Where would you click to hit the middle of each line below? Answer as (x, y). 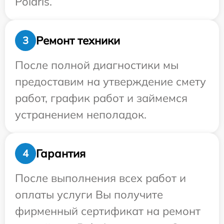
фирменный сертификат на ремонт (108, 211)
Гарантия (61, 153)
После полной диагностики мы (97, 65)
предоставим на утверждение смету (110, 81)
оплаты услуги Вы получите (89, 194)
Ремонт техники (78, 40)
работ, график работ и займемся (101, 98)
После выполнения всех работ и (100, 178)
